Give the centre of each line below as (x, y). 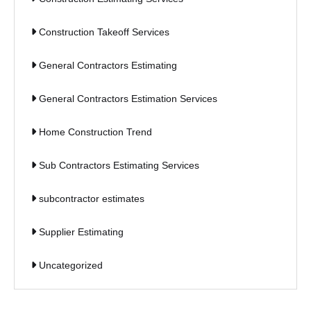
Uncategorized (71, 266)
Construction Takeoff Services (104, 32)
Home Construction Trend (95, 132)
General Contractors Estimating (108, 66)
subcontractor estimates (92, 199)
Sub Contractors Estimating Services (119, 166)
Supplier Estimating (81, 232)
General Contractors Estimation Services (128, 99)
